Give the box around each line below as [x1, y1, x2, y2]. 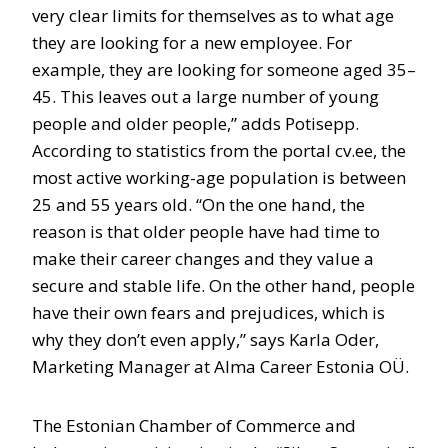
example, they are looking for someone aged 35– [32, 58, 416, 81]
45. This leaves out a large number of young [32, 85, 379, 108]
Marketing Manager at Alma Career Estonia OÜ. [32, 355, 409, 378]
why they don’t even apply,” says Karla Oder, [32, 328, 379, 351]
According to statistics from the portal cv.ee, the [32, 139, 406, 162]
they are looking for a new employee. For [32, 31, 352, 54]
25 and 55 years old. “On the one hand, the [32, 193, 365, 216]
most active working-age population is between [32, 166, 406, 189]
